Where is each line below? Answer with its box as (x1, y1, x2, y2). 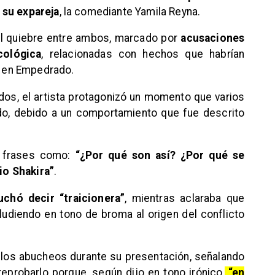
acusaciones (180, 32, 245, 45)
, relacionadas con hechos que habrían (41, 48, 245, 61)
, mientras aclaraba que (125, 192, 245, 204)
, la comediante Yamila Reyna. (59, 5, 201, 18)
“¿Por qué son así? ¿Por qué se (75, 149, 245, 162)
